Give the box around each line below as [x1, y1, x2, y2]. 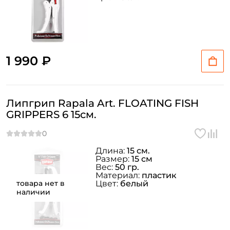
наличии [16, 187, 50, 197]
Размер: [95, 154, 131, 164]
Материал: [95, 170, 142, 180]
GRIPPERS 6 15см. [6, 108, 97, 121]
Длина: [95, 146, 127, 156]
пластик [142, 170, 177, 180]
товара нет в [16, 179, 65, 188]
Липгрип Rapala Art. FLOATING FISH [6, 97, 199, 109]
